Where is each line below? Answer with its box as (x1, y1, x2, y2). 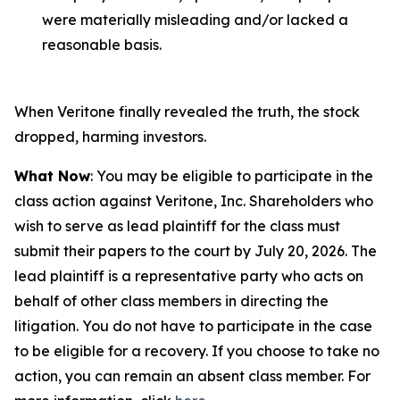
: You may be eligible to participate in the (90, 167, 373, 185)
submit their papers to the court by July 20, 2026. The (14, 242, 377, 260)
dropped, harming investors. (14, 128, 206, 146)
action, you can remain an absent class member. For (14, 367, 371, 385)
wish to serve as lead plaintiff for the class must (14, 217, 340, 235)
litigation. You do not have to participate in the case (14, 317, 372, 335)
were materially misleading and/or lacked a (42, 11, 348, 29)
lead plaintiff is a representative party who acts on (14, 267, 363, 285)
